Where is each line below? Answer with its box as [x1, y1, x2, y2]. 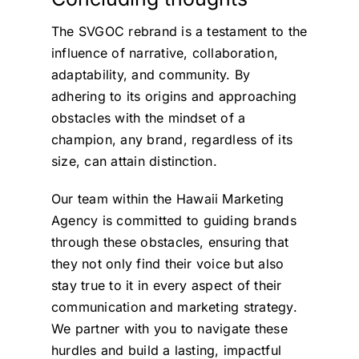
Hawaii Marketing [175, 191, 284, 208]
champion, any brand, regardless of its [50, 131, 293, 148]
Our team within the [50, 191, 176, 208]
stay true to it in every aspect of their [50, 277, 282, 294]
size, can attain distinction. [50, 153, 217, 170]
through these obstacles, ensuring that [50, 234, 289, 251]
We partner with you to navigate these [50, 321, 288, 337]
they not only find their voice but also [50, 256, 284, 272]
